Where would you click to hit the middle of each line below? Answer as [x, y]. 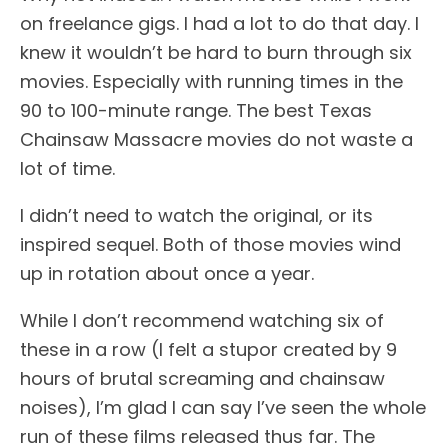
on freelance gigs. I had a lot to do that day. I [219, 24]
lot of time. [67, 169]
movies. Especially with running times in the [211, 82]
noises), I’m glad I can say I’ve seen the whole [223, 408]
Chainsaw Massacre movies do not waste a [216, 140]
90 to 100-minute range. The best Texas [196, 111]
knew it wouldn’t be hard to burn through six [216, 53]
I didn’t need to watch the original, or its [196, 216]
